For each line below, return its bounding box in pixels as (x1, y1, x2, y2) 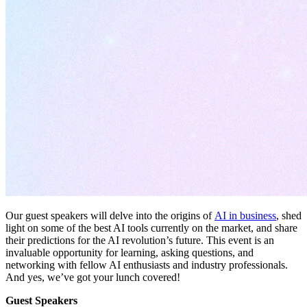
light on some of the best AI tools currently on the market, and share (5, 221, 297, 234)
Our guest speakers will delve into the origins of (5, 209, 214, 221)
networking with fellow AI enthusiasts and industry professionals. (5, 258, 288, 271)
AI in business (214, 209, 276, 221)
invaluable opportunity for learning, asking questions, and (5, 246, 254, 258)
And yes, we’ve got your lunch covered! (5, 271, 180, 283)
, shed (276, 209, 302, 221)
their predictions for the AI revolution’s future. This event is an (5, 234, 274, 246)
